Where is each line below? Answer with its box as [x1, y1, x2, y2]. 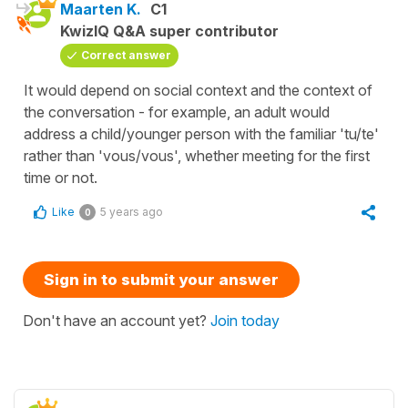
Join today [210, 311, 280, 330]
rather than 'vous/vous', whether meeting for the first [24, 146, 370, 165]
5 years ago [100, 204, 163, 219]
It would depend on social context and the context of [24, 80, 372, 99]
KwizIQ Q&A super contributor [60, 21, 279, 40]
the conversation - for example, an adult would [24, 102, 330, 121]
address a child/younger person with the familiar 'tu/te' [24, 124, 379, 143]
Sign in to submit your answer [44, 270, 279, 289]
